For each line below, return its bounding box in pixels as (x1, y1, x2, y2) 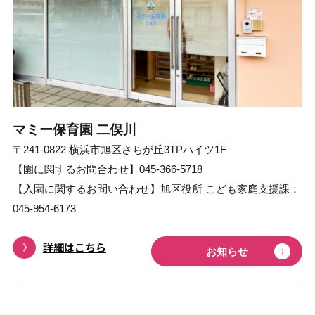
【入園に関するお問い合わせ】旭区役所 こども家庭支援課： (12, 182, 300, 195)
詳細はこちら (42, 239, 106, 255)
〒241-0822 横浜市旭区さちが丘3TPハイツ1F (12, 143, 226, 155)
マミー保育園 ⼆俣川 (12, 121, 136, 137)
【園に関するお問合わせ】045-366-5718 (12, 162, 202, 175)
